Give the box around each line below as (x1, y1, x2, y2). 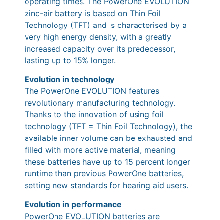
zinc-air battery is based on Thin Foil (25, 8, 161, 18)
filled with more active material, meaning (25, 145, 176, 155)
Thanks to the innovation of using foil (25, 110, 164, 120)
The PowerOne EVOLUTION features (25, 86, 159, 96)
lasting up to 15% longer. (25, 55, 116, 65)
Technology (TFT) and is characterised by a (25, 20, 187, 30)
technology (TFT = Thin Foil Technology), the (25, 121, 192, 132)
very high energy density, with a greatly (25, 31, 171, 42)
